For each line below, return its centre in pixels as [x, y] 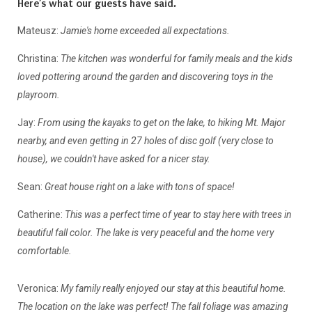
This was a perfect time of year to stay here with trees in [178, 215]
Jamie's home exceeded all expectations [142, 31]
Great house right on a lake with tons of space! [138, 187]
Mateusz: [38, 31]
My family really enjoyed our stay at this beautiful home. [172, 289]
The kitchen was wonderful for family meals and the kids [176, 59]
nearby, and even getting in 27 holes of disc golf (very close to [145, 141]
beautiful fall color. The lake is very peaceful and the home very [145, 233]
